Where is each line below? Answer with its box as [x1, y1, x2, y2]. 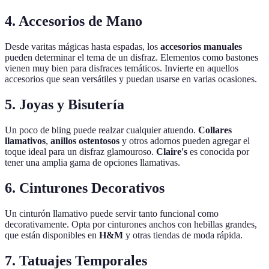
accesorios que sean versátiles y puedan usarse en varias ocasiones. [5, 74, 257, 85]
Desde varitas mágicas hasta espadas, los [5, 41, 160, 52]
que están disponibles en [5, 229, 99, 240]
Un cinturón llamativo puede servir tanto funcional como [5, 208, 219, 219]
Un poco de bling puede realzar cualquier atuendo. [5, 125, 198, 136]
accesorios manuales [160, 41, 242, 52]
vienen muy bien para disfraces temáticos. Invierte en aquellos [5, 63, 238, 74]
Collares [198, 125, 232, 136]
